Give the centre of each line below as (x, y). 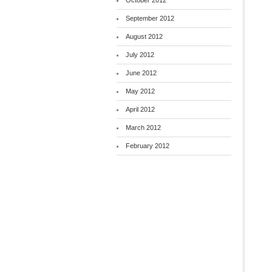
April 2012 (140, 109)
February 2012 (147, 146)
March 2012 (143, 127)
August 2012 (144, 36)
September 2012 (150, 18)
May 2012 (140, 91)
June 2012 (141, 73)
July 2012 (140, 55)
